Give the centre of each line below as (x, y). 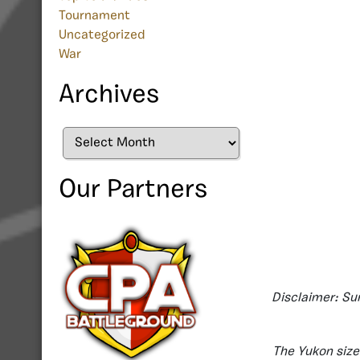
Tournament (94, 16)
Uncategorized (102, 36)
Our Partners (133, 191)
